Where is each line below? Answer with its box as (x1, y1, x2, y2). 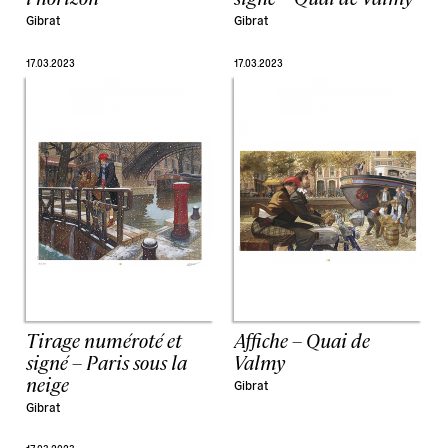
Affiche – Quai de (234, 325, 371, 353)
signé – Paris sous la (26, 347, 188, 375)
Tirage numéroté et (26, 325, 183, 353)
